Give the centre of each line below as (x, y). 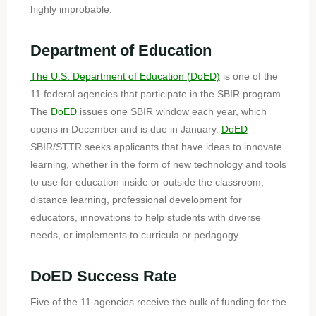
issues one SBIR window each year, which (171, 111)
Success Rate (124, 276)
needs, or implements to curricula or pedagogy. (135, 235)
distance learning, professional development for (136, 199)
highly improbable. (71, 9)
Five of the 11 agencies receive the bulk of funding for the (158, 302)
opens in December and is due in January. (126, 129)
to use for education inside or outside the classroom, (147, 182)
